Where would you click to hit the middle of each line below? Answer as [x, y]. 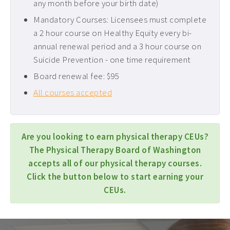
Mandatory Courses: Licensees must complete [120, 20]
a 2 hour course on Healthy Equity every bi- [113, 33]
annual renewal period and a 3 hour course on [117, 46]
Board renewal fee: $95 [76, 76]
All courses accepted [73, 92]
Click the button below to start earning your [115, 177]
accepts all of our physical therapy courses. [115, 163]
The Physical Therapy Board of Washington [115, 150]
